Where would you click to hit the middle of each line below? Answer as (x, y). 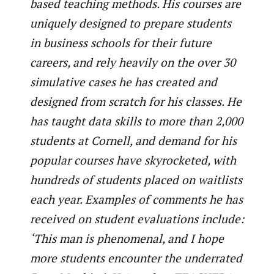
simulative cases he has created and (123, 82)
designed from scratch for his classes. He (135, 101)
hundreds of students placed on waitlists (136, 180)
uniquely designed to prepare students (130, 23)
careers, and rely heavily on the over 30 (132, 62)
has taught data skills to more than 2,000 (136, 121)
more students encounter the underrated (136, 258)
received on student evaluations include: (137, 219)
